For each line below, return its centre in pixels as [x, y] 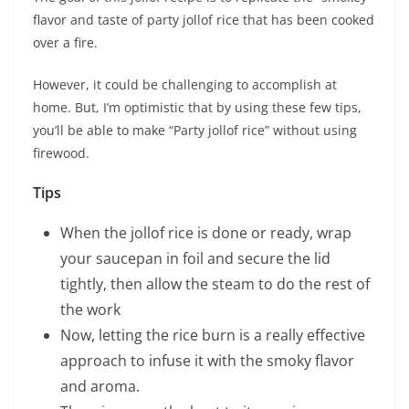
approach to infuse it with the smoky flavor [207, 361]
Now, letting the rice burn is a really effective [213, 336]
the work [90, 310]
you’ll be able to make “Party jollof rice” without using [195, 131]
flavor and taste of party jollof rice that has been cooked [204, 20]
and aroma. [100, 387]
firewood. [61, 153]
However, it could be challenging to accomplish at [185, 85]
